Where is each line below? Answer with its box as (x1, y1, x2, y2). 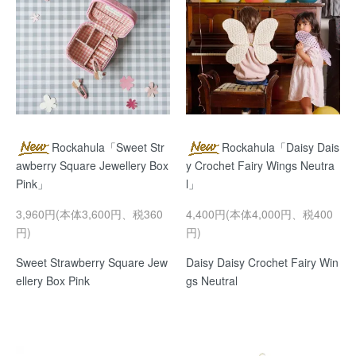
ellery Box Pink (16, 273, 90, 289)
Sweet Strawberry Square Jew (16, 254, 168, 271)
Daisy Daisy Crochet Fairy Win (186, 254, 339, 271)
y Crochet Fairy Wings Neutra (186, 157, 335, 174)
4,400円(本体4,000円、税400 (186, 206, 333, 222)
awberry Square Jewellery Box (16, 157, 168, 174)
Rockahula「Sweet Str (52, 139, 164, 156)
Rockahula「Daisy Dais (222, 139, 339, 156)
